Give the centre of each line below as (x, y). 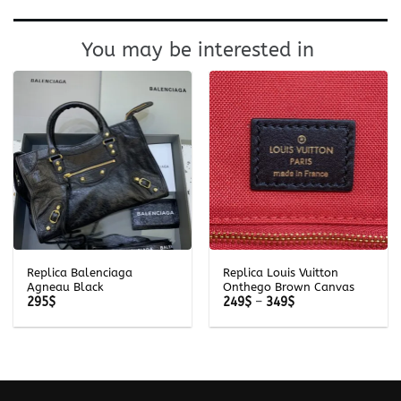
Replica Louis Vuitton (280, 272)
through (316, 339)
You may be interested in (200, 51)
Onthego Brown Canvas (288, 286)
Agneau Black (65, 286)
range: (312, 314)
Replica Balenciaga (79, 272)
